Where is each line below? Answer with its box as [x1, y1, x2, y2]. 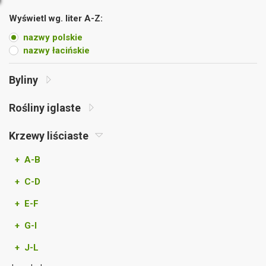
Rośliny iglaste [9, 102, 83, 114]
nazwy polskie [23, 32, 83, 43]
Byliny [9, 74, 40, 86]
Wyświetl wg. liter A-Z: [9, 13, 103, 24]
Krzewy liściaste [9, 129, 91, 142]
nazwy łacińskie [23, 45, 90, 56]
